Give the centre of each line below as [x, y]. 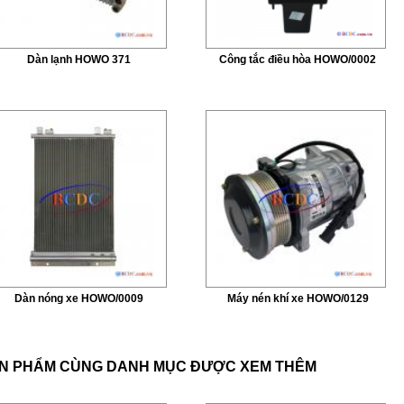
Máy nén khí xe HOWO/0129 [298, 298]
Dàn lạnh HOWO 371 [78, 60]
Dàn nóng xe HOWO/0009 [78, 298]
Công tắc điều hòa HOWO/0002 [298, 60]
